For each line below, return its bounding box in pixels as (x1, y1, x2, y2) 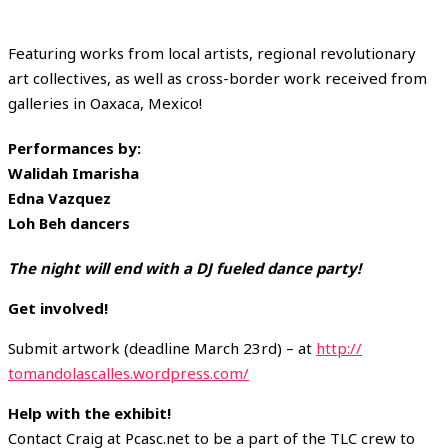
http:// (316, 337, 362, 358)
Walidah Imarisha (8, 162, 139, 183)
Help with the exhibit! (8, 402, 171, 423)
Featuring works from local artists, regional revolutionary (8, 42, 416, 63)
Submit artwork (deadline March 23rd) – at (8, 337, 316, 358)
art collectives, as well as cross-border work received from (8, 67, 427, 88)
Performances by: (8, 137, 141, 158)
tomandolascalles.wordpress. (8, 362, 213, 383)
